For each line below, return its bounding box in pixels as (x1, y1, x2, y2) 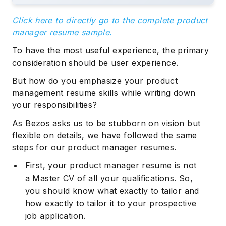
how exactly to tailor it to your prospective (25, 198, 197, 208)
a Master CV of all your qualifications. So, (25, 173, 193, 183)
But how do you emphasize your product (12, 75, 178, 86)
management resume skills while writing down (12, 87, 196, 98)
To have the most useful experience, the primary (12, 45, 209, 55)
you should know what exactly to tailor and (25, 185, 199, 196)
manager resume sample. (12, 27, 112, 37)
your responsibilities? (12, 99, 97, 110)
